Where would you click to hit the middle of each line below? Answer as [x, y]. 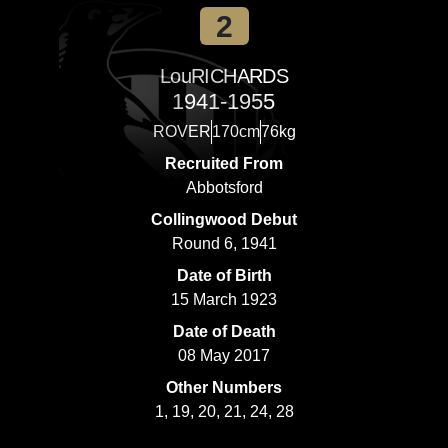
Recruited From [224, 163]
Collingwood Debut [224, 219]
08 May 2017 [224, 355]
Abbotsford [224, 187]
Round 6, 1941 [224, 243]
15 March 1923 [224, 299]
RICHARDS [239, 76]
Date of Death [224, 331]
